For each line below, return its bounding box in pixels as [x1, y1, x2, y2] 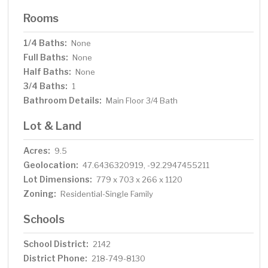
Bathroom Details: [23, 95, 102, 106]
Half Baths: [23, 66, 72, 77]
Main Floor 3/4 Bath [106, 96, 178, 106]
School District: [23, 239, 89, 249]
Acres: [23, 145, 51, 156]
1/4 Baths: [23, 38, 68, 48]
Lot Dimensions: [23, 174, 93, 185]
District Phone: [23, 253, 88, 264]
